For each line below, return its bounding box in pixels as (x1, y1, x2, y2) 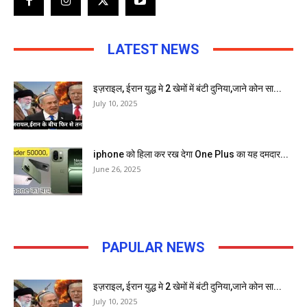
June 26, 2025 (93, 163, 140, 174)
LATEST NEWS (108, 40, 199, 58)
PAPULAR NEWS (102, 238, 205, 256)
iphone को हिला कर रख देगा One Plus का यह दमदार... (93, 148, 288, 160)
